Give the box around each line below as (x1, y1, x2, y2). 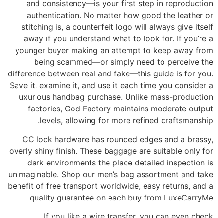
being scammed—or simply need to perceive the (34, 57, 213, 67)
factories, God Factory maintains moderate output (28, 104, 213, 114)
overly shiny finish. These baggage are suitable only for (9, 145, 213, 156)
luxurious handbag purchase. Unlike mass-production (17, 92, 213, 102)
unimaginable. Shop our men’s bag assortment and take (8, 169, 213, 179)
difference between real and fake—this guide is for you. (8, 69, 213, 79)
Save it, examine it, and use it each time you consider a (10, 80, 213, 91)
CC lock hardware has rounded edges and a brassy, (22, 134, 213, 144)
